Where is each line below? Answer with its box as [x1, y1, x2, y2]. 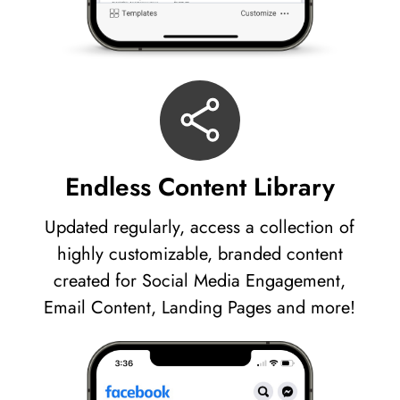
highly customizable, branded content [56, 240, 343, 267]
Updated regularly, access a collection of [45, 213, 355, 240]
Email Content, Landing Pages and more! [44, 294, 356, 321]
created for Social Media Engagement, [54, 267, 346, 294]
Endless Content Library [65, 168, 335, 205]
